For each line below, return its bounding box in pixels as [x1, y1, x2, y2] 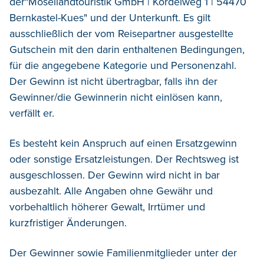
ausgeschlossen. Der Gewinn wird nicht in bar [9, 168, 220, 181]
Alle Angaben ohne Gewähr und [64, 184, 213, 197]
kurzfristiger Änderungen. [9, 216, 127, 229]
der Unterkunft [111, 11, 178, 24]
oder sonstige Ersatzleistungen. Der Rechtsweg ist [9, 152, 239, 166]
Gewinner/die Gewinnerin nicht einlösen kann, [9, 90, 222, 104]
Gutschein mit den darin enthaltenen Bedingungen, [9, 42, 245, 56]
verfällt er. [9, 106, 54, 120]
